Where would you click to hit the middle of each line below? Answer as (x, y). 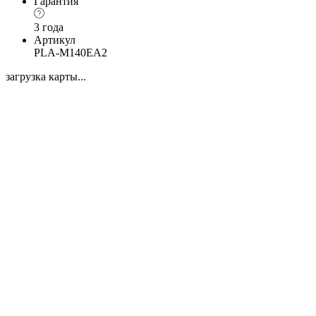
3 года (49, 27)
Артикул (55, 39)
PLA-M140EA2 (71, 52)
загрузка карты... (46, 76)
